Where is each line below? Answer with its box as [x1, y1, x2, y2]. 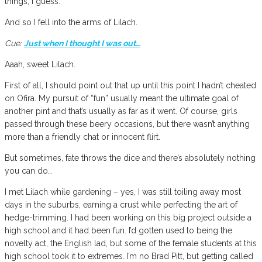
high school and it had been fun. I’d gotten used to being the [5, 225, 232, 235]
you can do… [5, 166, 52, 175]
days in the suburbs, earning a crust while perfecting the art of [5, 199, 237, 209]
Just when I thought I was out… [24, 38, 140, 48]
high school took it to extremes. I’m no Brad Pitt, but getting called [5, 251, 253, 261]
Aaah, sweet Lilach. [5, 59, 75, 69]
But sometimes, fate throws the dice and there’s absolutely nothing [5, 153, 256, 163]
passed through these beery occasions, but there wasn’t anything [5, 119, 250, 129]
